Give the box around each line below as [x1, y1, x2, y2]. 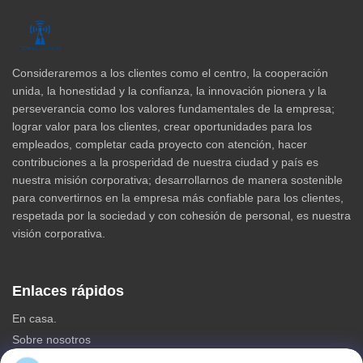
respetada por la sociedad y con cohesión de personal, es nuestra [12, 208, 351, 222]
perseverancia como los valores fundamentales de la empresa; [12, 101, 335, 115]
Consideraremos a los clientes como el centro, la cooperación [12, 66, 328, 79]
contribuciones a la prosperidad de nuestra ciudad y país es [12, 155, 318, 169]
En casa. [12, 311, 57, 325]
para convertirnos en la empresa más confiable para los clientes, [12, 190, 344, 204]
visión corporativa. [12, 226, 105, 240]
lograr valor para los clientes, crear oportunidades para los [12, 119, 312, 133]
